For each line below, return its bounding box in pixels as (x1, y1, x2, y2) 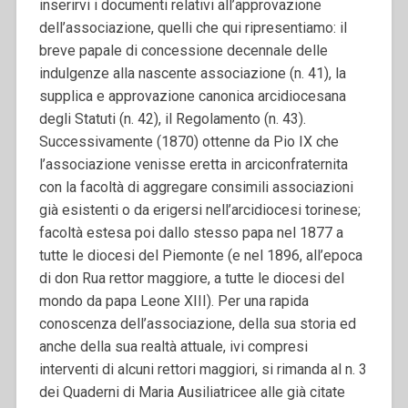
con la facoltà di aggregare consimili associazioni (38, 178, 353, 196)
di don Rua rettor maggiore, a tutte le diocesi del (38, 269, 344, 287)
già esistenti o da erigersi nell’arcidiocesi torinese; (38, 200, 361, 219)
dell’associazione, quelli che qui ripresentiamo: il (38, 18, 347, 36)
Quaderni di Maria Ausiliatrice (62, 382, 249, 401)
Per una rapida (217, 291, 309, 310)
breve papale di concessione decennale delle (38, 41, 328, 59)
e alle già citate (248, 382, 345, 401)
